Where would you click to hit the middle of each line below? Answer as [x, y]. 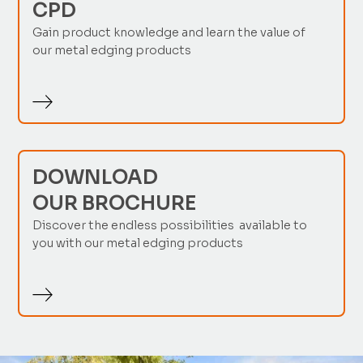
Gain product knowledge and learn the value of [169, 33]
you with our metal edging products [138, 243]
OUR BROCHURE [115, 204]
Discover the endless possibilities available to [170, 226]
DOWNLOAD [96, 178]
